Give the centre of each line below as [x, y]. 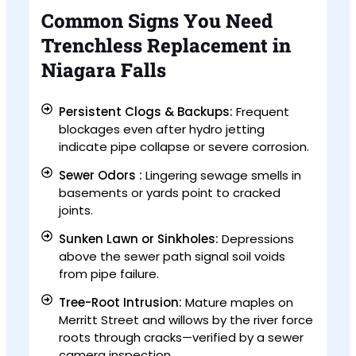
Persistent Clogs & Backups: [148, 112]
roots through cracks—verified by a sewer [182, 338]
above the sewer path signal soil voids [172, 257]
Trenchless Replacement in [166, 46]
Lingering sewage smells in [224, 176]
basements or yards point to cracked [170, 193]
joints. [76, 211]
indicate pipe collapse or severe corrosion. [184, 147]
